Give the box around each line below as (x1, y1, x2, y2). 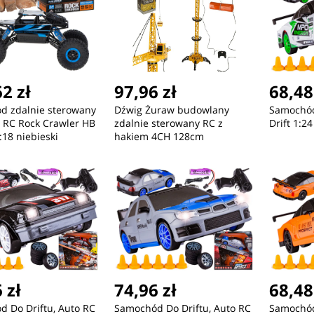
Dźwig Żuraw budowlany (114, 103, 229, 117)
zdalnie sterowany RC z (114, 116, 223, 130)
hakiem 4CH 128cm (114, 130, 204, 144)
